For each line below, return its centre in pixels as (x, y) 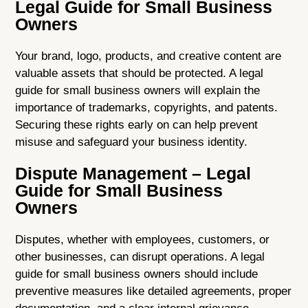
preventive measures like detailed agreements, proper (154, 291)
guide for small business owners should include (137, 274)
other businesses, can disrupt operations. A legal (140, 256)
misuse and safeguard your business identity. (132, 142)
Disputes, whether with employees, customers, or (143, 239)
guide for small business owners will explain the (138, 90)
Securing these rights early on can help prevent (137, 124)
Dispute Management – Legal (133, 173)
